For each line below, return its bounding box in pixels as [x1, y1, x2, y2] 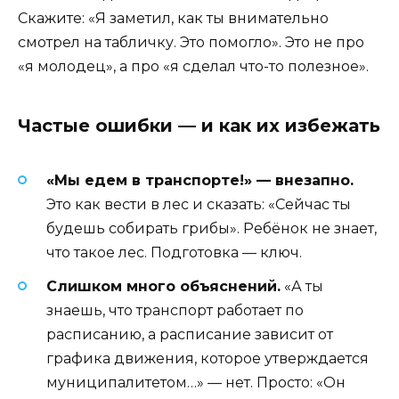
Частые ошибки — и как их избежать [18, 114, 380, 136]
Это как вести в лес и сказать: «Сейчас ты [46, 195, 351, 213]
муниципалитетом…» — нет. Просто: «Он [46, 373, 346, 391]
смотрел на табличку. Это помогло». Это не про [18, 33, 364, 51]
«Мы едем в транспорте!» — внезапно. [46, 171, 354, 189]
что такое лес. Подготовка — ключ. [46, 243, 302, 261]
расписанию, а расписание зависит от [46, 325, 333, 343]
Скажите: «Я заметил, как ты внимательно [18, 9, 329, 27]
